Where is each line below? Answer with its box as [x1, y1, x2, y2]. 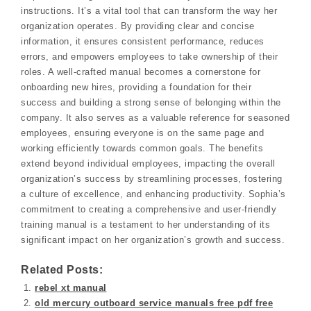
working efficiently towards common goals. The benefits [21, 143, 263, 154]
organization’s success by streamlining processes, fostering [21, 174, 283, 185]
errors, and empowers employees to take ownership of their [21, 51, 278, 62]
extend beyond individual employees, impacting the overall [21, 158, 276, 169]
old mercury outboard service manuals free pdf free [35, 297, 273, 308]
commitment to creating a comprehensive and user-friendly [21, 204, 276, 215]
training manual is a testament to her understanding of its [21, 219, 270, 230]
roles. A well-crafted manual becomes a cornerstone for [21, 67, 260, 78]
